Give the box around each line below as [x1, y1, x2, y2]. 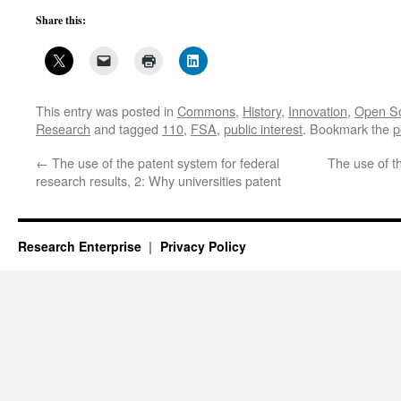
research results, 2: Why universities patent [36, 171, 281, 190]
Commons [177, 101, 235, 120]
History [243, 101, 281, 120]
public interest [224, 119, 303, 138]
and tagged [90, 119, 162, 138]
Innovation [288, 101, 347, 120]
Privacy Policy [159, 237, 246, 255]
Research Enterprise [18, 237, 145, 255]
